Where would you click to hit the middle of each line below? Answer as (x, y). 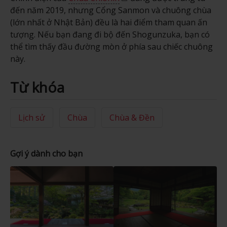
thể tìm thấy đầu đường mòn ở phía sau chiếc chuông (111, 47)
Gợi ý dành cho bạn (46, 153)
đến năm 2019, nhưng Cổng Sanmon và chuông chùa (110, 10)
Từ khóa (37, 87)
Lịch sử (31, 117)
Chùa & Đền (132, 117)
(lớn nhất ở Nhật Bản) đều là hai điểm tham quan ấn (108, 23)
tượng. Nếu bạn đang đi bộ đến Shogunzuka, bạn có (110, 35)
